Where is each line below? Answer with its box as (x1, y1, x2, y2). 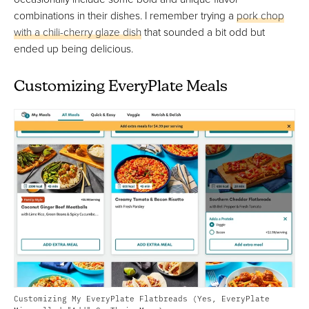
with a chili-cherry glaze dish (14, 23, 141, 39)
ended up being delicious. (14, 40, 133, 56)
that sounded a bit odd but (141, 23, 265, 39)
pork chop (237, 7, 284, 23)
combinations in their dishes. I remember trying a (14, 7, 237, 23)
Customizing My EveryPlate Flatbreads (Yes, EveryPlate (14, 292, 270, 303)
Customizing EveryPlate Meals (14, 79, 228, 95)
